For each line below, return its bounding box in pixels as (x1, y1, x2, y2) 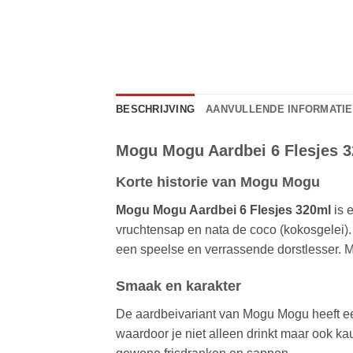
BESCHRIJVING (116, 102, 195, 115)
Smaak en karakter (116, 278, 241, 295)
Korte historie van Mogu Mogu (116, 173, 320, 190)
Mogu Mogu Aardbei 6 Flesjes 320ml (116, 203, 331, 217)
